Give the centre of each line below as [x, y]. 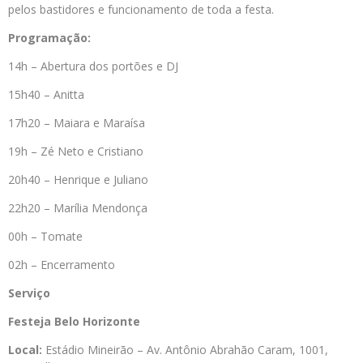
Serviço [29, 293]
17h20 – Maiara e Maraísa [77, 123]
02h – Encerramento [62, 265]
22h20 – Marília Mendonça [78, 208]
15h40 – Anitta [46, 94]
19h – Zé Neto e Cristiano [76, 151]
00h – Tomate [45, 236]
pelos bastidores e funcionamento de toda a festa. [141, 9]
